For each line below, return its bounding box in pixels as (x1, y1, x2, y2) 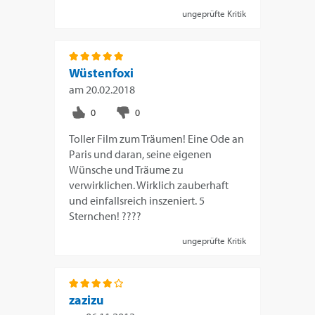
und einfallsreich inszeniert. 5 (69, 193, 205, 207)
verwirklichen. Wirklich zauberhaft (69, 177, 229, 192)
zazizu (69, 291, 105, 308)
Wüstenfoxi (69, 64, 134, 81)
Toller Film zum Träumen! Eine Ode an (69, 131, 245, 146)
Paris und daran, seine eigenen (69, 146, 212, 161)
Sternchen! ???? (69, 208, 142, 223)
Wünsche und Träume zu (69, 162, 184, 176)
